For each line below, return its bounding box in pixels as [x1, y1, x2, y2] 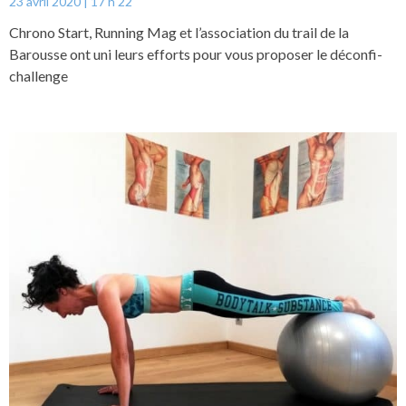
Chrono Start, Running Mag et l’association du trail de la [9, 24, 349, 42]
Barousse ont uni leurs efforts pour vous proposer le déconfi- [9, 45, 382, 63]
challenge [9, 67, 68, 85]
